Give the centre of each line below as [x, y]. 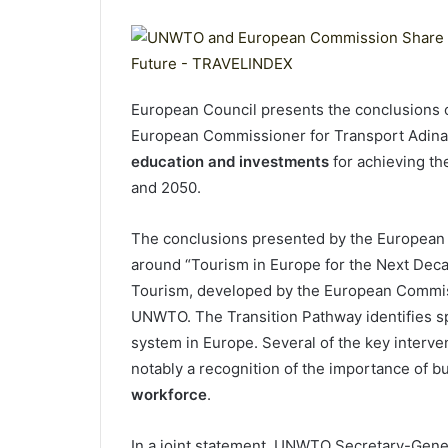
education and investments [229, 161]
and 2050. [165, 187]
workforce [168, 394]
